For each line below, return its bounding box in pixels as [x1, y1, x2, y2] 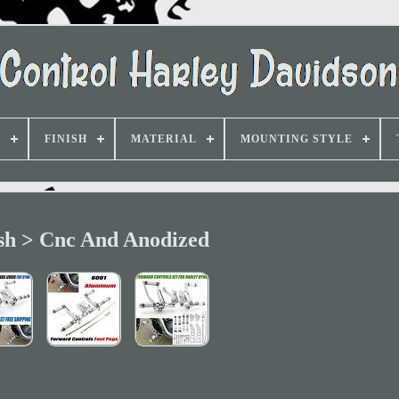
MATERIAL [131, 133, 197, 145]
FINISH [45, 133, 87, 145]
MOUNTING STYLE [240, 133, 353, 145]
